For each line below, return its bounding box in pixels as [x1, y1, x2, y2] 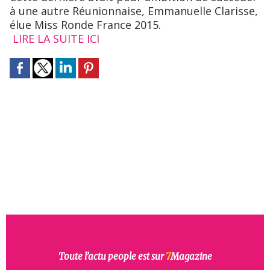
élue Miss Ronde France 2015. [10, 17, 164, 33]
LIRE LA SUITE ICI [13, 31, 99, 46]
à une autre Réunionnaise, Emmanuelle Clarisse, [10, 4, 258, 19]
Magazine [170, 251, 212, 262]
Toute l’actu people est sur [58, 251, 166, 262]
